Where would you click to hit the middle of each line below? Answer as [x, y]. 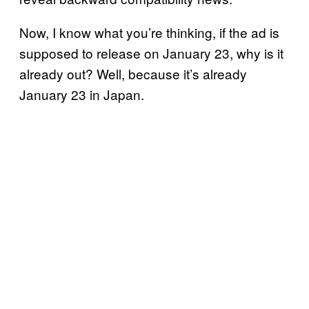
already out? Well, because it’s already [133, 73]
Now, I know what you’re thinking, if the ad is [149, 32]
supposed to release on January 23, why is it [151, 52]
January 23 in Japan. [83, 94]
